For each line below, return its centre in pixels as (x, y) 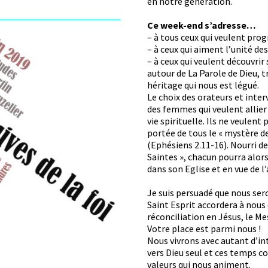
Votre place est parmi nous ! (204, 228)
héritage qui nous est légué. (203, 85)
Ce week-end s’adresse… (202, 25)
